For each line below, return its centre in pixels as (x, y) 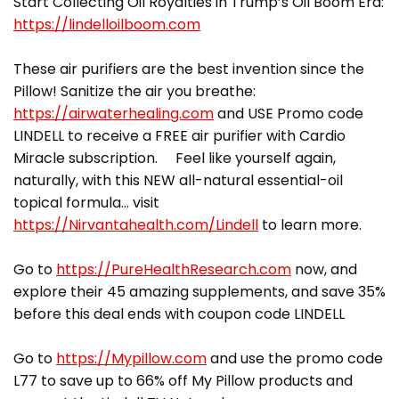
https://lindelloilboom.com (107, 24)
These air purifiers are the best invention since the (189, 69)
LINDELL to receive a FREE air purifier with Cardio (179, 135)
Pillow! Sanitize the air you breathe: (134, 91)
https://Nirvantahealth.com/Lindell (136, 224)
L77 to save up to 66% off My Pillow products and (183, 380)
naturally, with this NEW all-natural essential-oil (178, 180)
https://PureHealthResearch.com (174, 269)
